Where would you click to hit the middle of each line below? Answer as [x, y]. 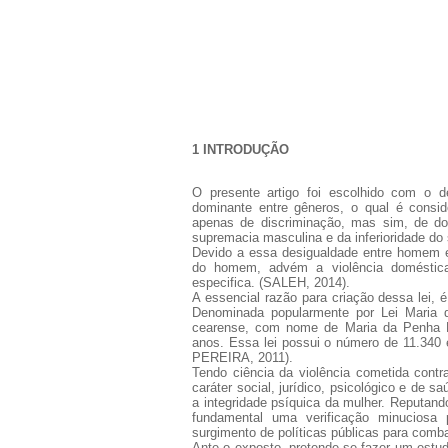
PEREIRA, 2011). [242, 357]
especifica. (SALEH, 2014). [271, 282]
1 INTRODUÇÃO [240, 149]
